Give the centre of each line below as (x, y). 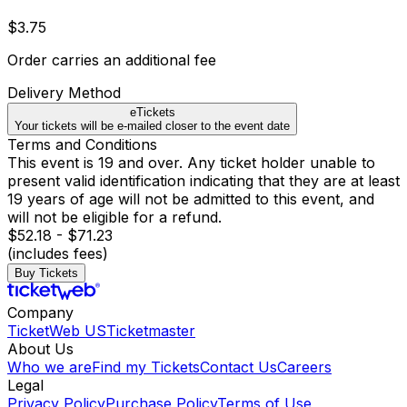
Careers (304, 367)
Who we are (50, 367)
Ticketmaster (151, 331)
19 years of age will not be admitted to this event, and (191, 199)
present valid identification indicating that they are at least (203, 181)
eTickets (152, 113)
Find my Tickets (146, 367)
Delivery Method (64, 93)
